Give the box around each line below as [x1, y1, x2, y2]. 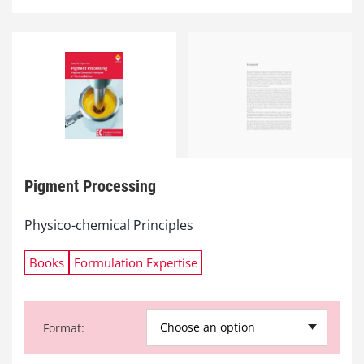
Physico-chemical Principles [24, 216, 193, 235]
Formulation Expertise [74, 254, 197, 271]
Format [43, 319, 81, 336]
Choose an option [160, 319, 255, 336]
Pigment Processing [24, 176, 156, 197]
